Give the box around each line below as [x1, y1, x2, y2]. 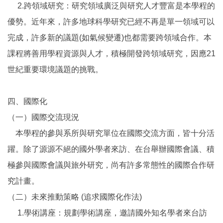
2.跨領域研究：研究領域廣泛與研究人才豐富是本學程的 [7, 1, 215, 10]
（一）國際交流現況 [7, 112, 79, 121]
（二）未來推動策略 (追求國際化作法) [7, 192, 142, 201]
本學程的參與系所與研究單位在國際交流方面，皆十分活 [7, 128, 215, 137]
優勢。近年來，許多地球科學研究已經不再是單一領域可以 [7, 17, 215, 26]
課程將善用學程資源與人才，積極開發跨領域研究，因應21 [7, 49, 216, 58]
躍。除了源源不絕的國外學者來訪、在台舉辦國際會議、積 [7, 144, 215, 153]
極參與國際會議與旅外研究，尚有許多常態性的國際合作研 [7, 160, 215, 169]
